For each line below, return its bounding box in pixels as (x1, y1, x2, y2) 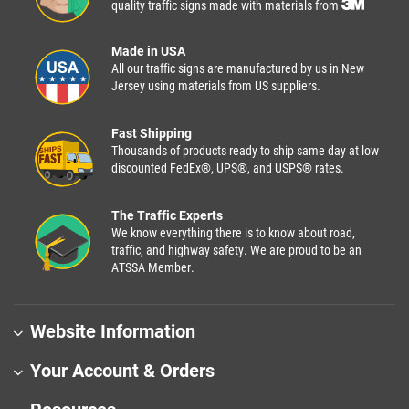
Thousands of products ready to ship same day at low (111, 143, 379, 159)
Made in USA (111, 44, 185, 59)
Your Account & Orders (30, 360, 215, 383)
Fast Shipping (111, 126, 192, 142)
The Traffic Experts (111, 208, 223, 224)
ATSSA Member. (111, 260, 194, 276)
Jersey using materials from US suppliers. (111, 79, 320, 94)
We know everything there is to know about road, (111, 225, 355, 241)
